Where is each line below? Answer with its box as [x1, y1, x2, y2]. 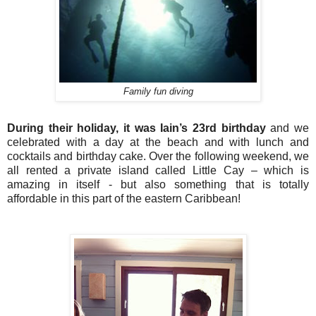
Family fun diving [123, 86, 193, 97]
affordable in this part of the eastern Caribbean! [7, 192, 241, 205]
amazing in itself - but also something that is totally [7, 178, 309, 190]
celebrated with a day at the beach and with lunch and [7, 135, 309, 148]
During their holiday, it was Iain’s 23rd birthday [7, 121, 266, 134]
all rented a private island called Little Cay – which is [7, 164, 309, 176]
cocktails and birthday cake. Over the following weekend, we [7, 150, 309, 162]
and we [265, 121, 310, 134]
